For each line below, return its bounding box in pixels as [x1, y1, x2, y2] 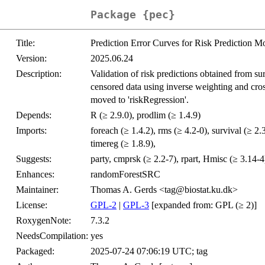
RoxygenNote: [16, 215, 71, 226]
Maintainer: [16, 185, 59, 195]
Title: [16, 38, 35, 49]
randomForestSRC [91, 169, 160, 180]
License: [16, 200, 47, 211]
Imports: [16, 125, 47, 136]
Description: [16, 69, 62, 79]
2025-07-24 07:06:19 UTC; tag [91, 246, 208, 257]
